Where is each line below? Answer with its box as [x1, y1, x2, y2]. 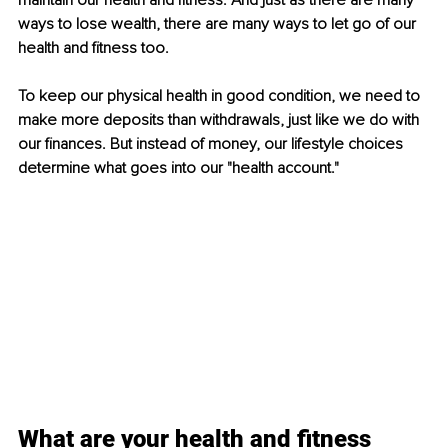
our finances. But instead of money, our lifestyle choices [18, 134, 407, 155]
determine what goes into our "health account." [18, 158, 339, 179]
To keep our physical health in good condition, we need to [18, 86, 424, 107]
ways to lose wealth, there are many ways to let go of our [18, 14, 420, 35]
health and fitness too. [18, 38, 169, 59]
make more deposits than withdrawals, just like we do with [18, 110, 423, 131]
